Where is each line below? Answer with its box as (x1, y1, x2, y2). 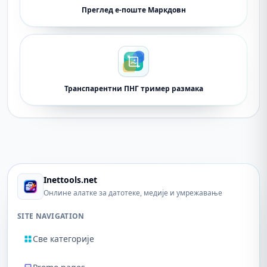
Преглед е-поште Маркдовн (81, 5, 186, 15)
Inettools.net (44, 174, 97, 185)
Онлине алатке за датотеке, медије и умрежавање (44, 188, 222, 198)
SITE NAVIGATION (17, 211, 85, 221)
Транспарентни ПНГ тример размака (64, 83, 203, 94)
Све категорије (33, 233, 94, 244)
